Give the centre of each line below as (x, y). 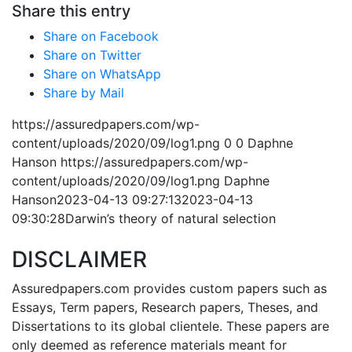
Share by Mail (84, 93)
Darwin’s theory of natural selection (170, 218)
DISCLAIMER (79, 259)
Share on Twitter (92, 55)
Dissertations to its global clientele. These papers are (170, 326)
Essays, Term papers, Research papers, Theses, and (165, 307)
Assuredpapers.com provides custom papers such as (169, 288)
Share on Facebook (101, 36)
